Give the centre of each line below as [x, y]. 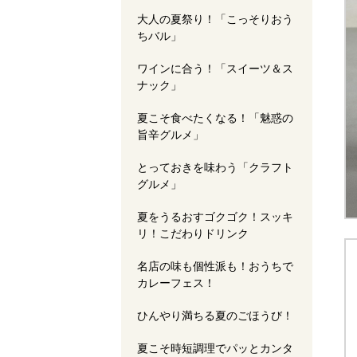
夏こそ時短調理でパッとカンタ [215, 348]
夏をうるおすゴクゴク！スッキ [215, 217]
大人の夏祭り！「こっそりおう [215, 19]
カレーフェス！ [176, 283]
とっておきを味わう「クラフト [215, 167]
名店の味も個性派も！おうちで [215, 266]
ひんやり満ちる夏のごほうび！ [215, 316]
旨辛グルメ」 [171, 135]
